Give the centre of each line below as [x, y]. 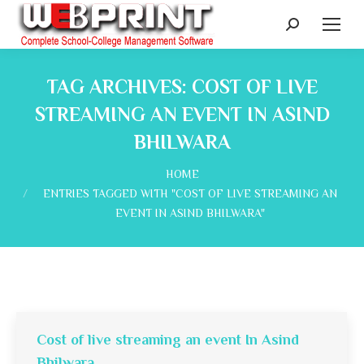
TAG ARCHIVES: [119, 87]
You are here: [55, 167]
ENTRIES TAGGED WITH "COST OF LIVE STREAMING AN [190, 193]
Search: [308, 29]
